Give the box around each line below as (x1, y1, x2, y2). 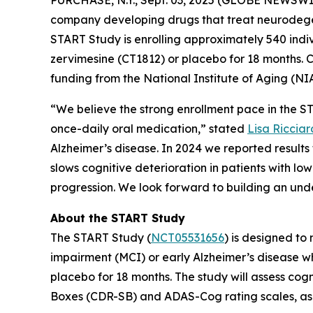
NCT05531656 (151, 230, 224, 245)
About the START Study (50, 210, 185, 225)
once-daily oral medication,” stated (50, 121, 247, 136)
